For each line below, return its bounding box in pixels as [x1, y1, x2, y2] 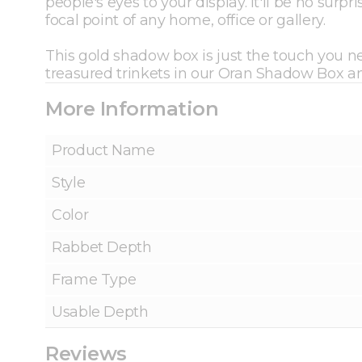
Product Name [52, 141, 155, 160]
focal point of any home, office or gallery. [45, 11, 326, 30]
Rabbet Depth [52, 238, 152, 257]
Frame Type [52, 271, 137, 289]
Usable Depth [52, 303, 149, 322]
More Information [45, 97, 219, 121]
